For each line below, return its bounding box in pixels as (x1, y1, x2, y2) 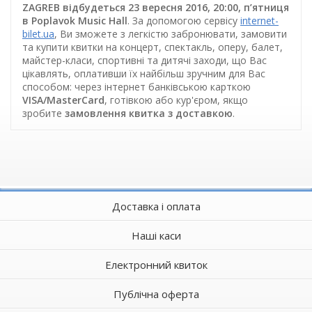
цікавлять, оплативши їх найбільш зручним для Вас (22, 66, 265, 80)
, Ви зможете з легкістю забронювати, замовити (54, 26, 287, 40)
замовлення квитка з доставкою (65, 106, 233, 120)
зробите (22, 106, 65, 120)
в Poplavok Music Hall (22, 13, 127, 27)
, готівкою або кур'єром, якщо (104, 93, 248, 107)
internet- (240, 13, 279, 27)
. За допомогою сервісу (127, 13, 240, 27)
